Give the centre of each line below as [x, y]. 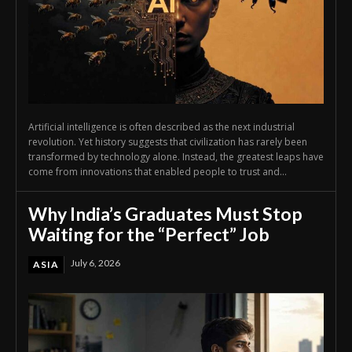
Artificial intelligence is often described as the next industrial [161, 126]
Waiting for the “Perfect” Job [149, 234]
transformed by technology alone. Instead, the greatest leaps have [176, 156]
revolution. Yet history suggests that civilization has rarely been [168, 141]
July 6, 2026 [95, 262]
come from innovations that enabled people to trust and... [158, 171]
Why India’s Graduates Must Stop [165, 213]
